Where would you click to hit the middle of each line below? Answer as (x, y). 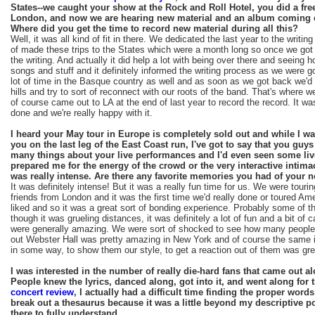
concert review (42, 292)
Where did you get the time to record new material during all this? (154, 28)
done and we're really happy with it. (82, 112)
